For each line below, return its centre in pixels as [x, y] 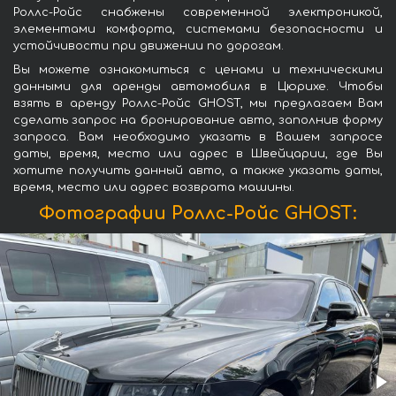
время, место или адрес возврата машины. [154, 188]
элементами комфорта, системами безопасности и [198, 30]
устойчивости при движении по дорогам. [148, 46]
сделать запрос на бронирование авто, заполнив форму [198, 121]
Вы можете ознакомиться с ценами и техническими [198, 70]
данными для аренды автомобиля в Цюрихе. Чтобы [198, 87]
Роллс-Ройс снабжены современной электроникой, [198, 13]
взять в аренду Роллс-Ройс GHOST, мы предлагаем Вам [198, 104]
